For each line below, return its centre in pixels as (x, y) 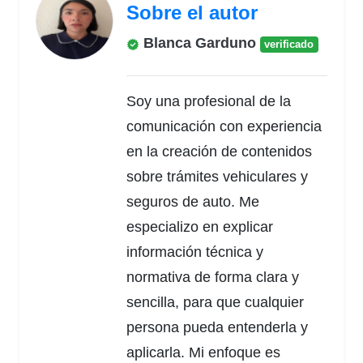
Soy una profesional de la (209, 102)
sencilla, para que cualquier (215, 303)
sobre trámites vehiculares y (217, 177)
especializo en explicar (200, 227)
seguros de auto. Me (193, 202)
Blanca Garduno (198, 43)
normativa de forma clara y (213, 278)
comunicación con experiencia (224, 127)
